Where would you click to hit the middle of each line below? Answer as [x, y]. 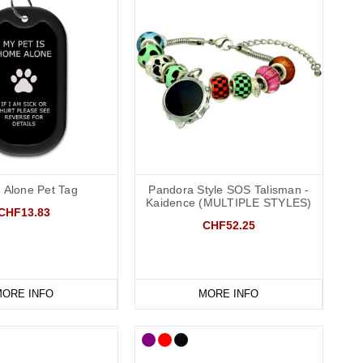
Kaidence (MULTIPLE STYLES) [229, 202]
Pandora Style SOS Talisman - [229, 189]
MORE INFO [228, 293]
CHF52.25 [228, 225]
